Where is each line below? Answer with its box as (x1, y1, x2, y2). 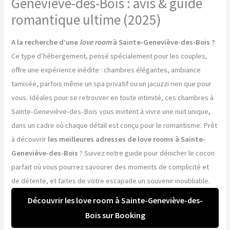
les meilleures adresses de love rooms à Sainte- (48, 134, 206, 144)
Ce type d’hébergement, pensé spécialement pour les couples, (11, 51, 208, 61)
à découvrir (11, 134, 48, 144)
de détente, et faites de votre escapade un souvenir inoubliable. (11, 176, 210, 185)
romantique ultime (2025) (11, 11, 162, 29)
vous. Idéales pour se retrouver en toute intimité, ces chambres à (11, 92, 214, 102)
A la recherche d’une (11, 37, 80, 47)
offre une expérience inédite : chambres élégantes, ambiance (11, 65, 201, 74)
